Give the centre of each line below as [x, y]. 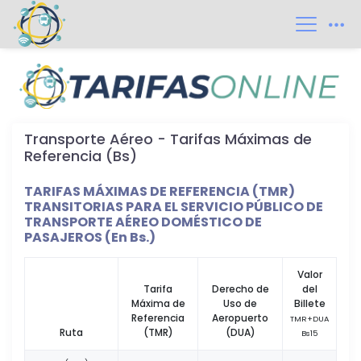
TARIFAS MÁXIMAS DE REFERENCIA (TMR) [160, 191]
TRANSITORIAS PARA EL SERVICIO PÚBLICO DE [174, 206]
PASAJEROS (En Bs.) [90, 237]
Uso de [240, 303]
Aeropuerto [240, 317]
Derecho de [240, 288]
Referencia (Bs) [81, 156]
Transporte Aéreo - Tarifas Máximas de [168, 139]
